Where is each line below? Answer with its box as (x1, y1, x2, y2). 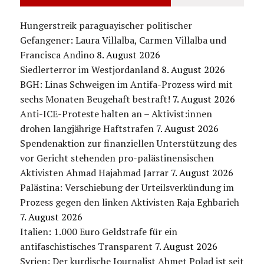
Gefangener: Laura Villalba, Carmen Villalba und (19, 33, 226, 47)
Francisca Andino (19, 48, 94, 61)
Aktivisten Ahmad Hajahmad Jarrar (19, 166, 169, 179)
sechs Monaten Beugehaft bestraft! (19, 92, 170, 105)
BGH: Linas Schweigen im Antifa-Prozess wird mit (19, 77, 233, 91)
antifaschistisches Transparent (19, 239, 153, 253)
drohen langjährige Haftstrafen (19, 121, 154, 135)
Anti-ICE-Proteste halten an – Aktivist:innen (19, 107, 212, 120)
